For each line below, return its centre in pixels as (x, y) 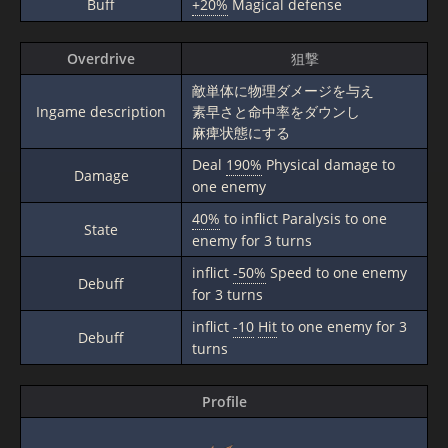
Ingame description (101, 111)
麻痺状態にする (241, 132)
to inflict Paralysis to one (303, 218)
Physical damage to (328, 164)
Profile (224, 401)
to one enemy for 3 (342, 326)
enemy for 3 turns (252, 240)
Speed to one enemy (336, 272)
